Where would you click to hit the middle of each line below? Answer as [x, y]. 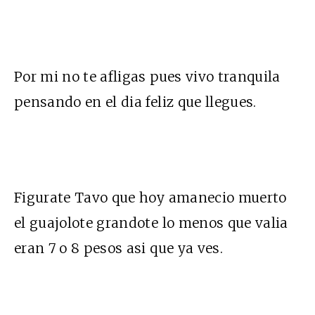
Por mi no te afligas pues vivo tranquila [147, 76]
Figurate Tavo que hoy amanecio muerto [150, 197]
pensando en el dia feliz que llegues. [135, 102]
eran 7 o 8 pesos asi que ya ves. [118, 248]
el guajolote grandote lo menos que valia [151, 223]
